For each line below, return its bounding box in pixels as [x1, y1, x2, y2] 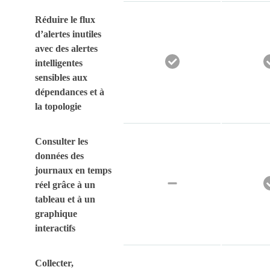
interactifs [35, 223, 75, 234]
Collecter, [35, 258, 74, 269]
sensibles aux [35, 72, 87, 83]
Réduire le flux [35, 14, 95, 25]
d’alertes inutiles [35, 29, 101, 40]
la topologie [35, 101, 81, 112]
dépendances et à [35, 87, 104, 98]
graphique [35, 209, 77, 219]
